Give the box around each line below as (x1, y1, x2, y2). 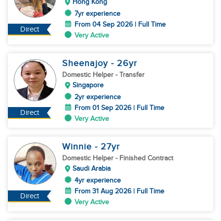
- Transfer (115, 71, 145, 79)
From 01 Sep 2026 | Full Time (74, 104, 164, 112)
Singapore (73, 81, 104, 89)
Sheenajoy (62, 58, 111, 69)
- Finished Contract (115, 154, 173, 162)
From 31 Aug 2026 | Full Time (74, 187, 164, 195)
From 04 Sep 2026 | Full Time (74, 20, 166, 29)
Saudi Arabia (73, 164, 110, 173)
